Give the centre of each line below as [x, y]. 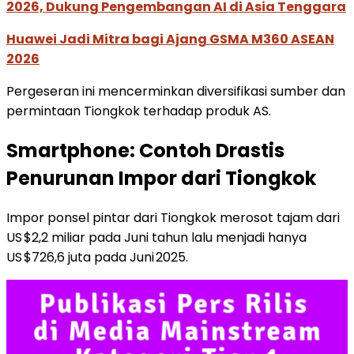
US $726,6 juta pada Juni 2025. [97, 257]
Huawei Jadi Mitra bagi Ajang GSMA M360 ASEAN [170, 39]
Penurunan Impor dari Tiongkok [161, 178]
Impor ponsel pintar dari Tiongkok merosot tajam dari [173, 217]
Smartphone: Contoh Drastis [145, 150]
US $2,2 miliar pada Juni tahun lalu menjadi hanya [156, 237]
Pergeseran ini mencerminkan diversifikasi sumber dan [176, 91]
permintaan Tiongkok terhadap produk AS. [139, 111]
